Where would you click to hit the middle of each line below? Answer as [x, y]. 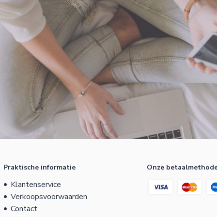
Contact [24, 209]
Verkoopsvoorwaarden [49, 197]
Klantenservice [36, 185]
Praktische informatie [39, 167]
